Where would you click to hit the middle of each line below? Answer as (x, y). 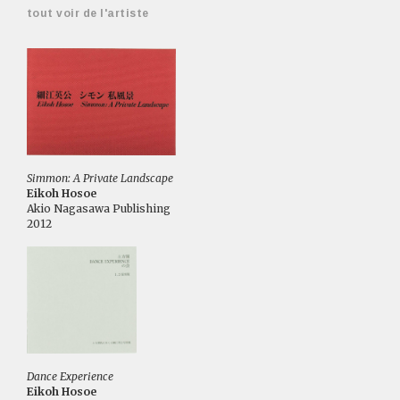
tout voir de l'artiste (88, 13)
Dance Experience (70, 376)
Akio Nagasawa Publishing (99, 208)
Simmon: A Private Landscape (100, 178)
